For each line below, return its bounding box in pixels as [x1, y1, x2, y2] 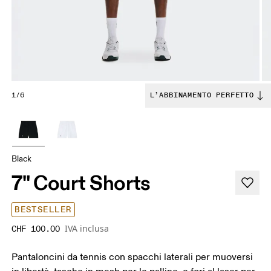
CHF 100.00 [11, 224, 60, 235]
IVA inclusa [65, 223, 109, 235]
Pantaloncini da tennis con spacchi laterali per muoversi [11, 251, 253, 264]
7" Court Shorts [11, 170, 151, 196]
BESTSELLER [15, 204, 72, 215]
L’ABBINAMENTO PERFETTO [149, 91, 254, 100]
